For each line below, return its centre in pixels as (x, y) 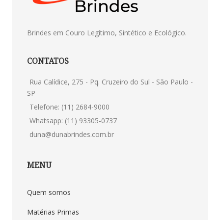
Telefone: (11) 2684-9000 (69, 107)
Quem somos (49, 192)
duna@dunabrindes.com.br (72, 134)
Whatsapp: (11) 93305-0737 (73, 120)
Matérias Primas (53, 212)
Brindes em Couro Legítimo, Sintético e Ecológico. (107, 32)
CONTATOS (48, 61)
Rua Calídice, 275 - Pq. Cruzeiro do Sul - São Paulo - (111, 82)
